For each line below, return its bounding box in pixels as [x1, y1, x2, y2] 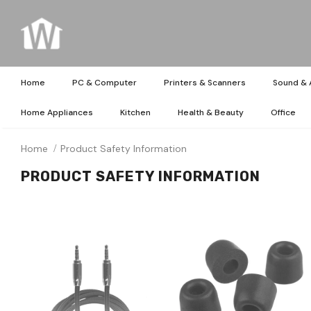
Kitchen [120, 107, 151, 118]
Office [271, 107, 296, 118]
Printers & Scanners [164, 77, 246, 88]
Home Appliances [21, 107, 93, 118]
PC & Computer [72, 77, 137, 88]
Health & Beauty [178, 107, 244, 118]
